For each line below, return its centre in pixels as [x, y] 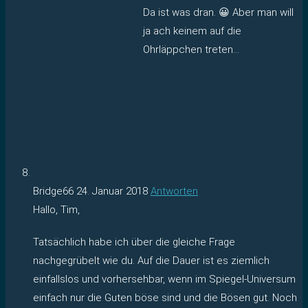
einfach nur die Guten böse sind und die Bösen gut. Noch [165, 297]
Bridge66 [55, 191]
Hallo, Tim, [56, 209]
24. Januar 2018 [112, 191]
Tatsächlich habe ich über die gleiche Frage [134, 242]
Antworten [174, 191]
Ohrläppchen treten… [191, 49]
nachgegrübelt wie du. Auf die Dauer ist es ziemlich [151, 260]
